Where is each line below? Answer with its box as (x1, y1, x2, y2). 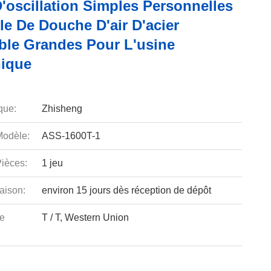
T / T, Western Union (41, 212, 129, 223)
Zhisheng (41, 103, 82, 114)
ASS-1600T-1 (41, 131, 100, 141)
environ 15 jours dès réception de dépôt (41, 185, 211, 195)
